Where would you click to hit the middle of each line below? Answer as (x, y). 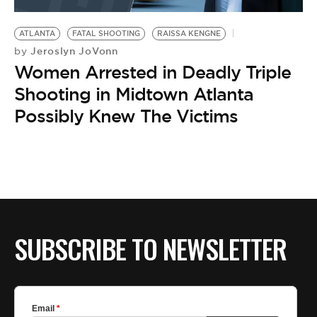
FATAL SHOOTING (106, 33)
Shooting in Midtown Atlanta (134, 94)
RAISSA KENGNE (189, 33)
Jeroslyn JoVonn (73, 51)
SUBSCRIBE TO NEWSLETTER (150, 249)
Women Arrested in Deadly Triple (152, 72)
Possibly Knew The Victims (126, 116)
